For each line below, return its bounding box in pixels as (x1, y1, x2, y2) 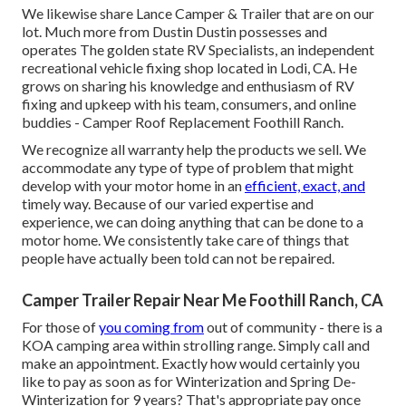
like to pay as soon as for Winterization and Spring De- (22, 372, 356, 391)
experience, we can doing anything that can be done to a (22, 213, 363, 231)
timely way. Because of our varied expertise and (22, 195, 314, 213)
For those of (22, 318, 99, 336)
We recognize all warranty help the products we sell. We (22, 140, 366, 159)
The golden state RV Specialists (80, 41, 275, 59)
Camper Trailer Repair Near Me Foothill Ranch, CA (22, 290, 383, 311)
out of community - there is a (204, 318, 382, 336)
